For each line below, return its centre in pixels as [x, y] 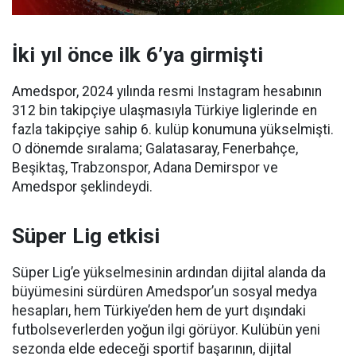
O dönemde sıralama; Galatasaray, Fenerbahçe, [155, 148]
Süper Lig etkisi [86, 236]
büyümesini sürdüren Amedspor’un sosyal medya [164, 291]
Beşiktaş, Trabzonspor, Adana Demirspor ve [145, 167]
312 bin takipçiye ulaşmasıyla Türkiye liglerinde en [164, 110]
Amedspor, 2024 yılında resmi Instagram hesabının [167, 91]
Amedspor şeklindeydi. [82, 186]
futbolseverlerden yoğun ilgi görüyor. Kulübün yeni [166, 329]
